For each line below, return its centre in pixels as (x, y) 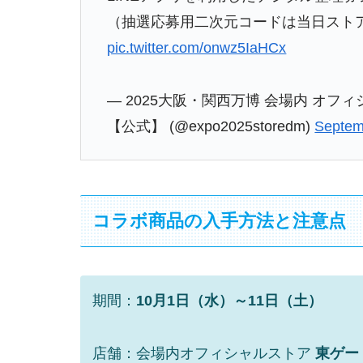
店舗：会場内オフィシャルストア (204, 353)
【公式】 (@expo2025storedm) (211, 126)
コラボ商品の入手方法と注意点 (220, 221)
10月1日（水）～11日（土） (229, 301)
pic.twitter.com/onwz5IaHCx (197, 48)
